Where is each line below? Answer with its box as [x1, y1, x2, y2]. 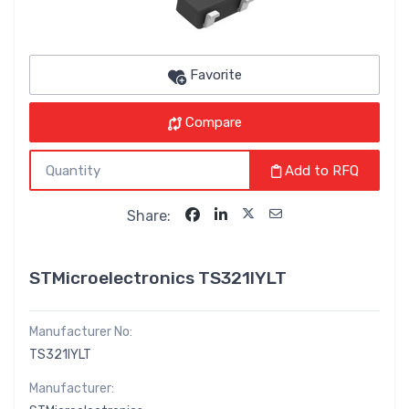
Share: [127, 206, 171, 225]
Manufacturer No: [29, 323, 132, 340]
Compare [184, 114, 242, 131]
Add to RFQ [281, 162, 359, 179]
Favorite [189, 67, 242, 84]
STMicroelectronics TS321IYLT [29, 267, 287, 288]
